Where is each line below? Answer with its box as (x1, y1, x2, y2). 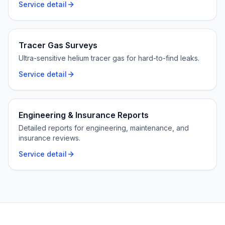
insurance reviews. (19, 134, 80, 142)
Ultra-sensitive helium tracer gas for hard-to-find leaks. (19, 54, 199, 62)
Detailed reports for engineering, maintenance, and (19, 124, 189, 132)
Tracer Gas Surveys (19, 40, 97, 50)
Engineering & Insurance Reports (19, 110, 149, 120)
